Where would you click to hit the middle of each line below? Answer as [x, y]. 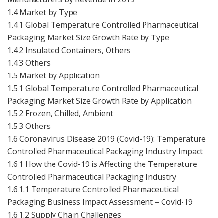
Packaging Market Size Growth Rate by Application [100, 100]
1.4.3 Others [29, 63]
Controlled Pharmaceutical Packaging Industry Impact [105, 151]
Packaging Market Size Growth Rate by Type [88, 37]
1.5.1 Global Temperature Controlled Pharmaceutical [103, 88]
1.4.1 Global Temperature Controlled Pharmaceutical [103, 25]
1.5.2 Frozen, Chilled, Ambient [60, 113]
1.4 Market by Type [42, 12]
